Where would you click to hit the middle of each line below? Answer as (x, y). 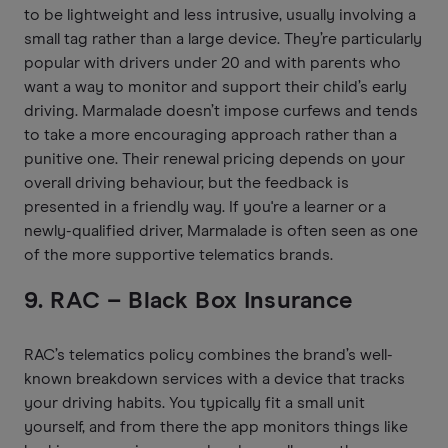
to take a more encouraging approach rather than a (210, 134)
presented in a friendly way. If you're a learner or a (205, 206)
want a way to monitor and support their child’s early (215, 86)
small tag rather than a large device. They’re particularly (223, 38)
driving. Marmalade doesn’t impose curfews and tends (221, 110)
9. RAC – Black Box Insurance (189, 300)
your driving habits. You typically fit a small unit (194, 402)
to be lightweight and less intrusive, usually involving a (220, 14)
